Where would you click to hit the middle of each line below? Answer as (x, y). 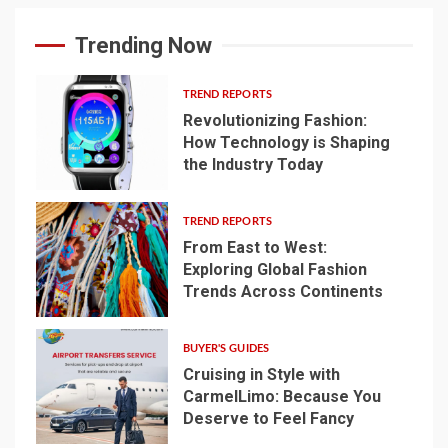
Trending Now (143, 45)
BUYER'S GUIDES (225, 349)
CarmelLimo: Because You (281, 397)
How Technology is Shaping (286, 143)
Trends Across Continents (282, 292)
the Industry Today (252, 165)
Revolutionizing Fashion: (274, 121)
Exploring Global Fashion (274, 270)
